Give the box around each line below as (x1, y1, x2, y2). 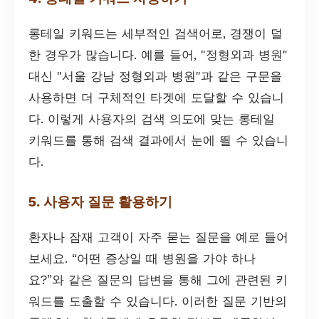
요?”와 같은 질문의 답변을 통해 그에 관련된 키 (28, 272, 288, 287)
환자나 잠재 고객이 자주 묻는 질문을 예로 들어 (28, 229, 288, 244)
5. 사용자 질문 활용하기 (28, 193, 172, 210)
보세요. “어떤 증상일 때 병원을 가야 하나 (28, 251, 256, 266)
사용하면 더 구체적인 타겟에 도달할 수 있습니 (28, 90, 284, 105)
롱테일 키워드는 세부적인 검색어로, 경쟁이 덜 (28, 26, 283, 41)
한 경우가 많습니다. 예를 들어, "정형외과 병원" (28, 47, 288, 62)
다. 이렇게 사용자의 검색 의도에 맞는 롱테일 (28, 111, 275, 126)
